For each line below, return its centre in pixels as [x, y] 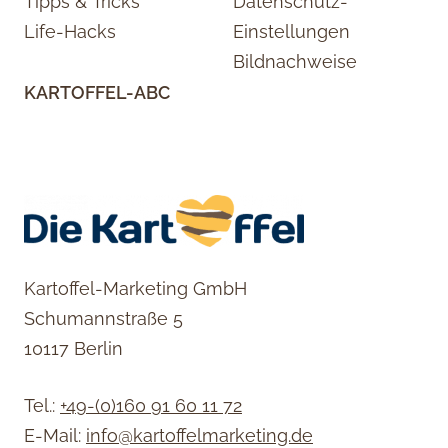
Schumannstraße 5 [103, 318]
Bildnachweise [295, 62]
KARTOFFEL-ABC [97, 92]
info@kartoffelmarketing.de [199, 435]
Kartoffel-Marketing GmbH [135, 288]
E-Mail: [55, 435]
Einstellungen [291, 32]
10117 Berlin [73, 348]
